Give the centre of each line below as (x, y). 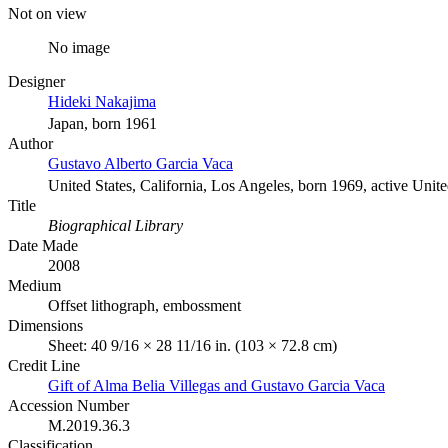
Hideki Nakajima (102, 101)
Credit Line (44, 365)
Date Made (43, 245)
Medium (34, 285)
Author (30, 143)
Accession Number (68, 405)
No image (79, 47)
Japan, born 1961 (102, 123)
